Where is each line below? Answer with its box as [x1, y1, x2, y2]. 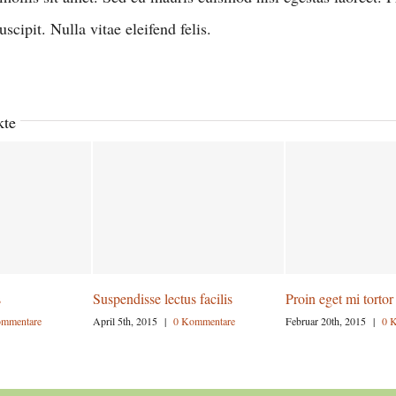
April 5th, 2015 [93, 314, 157, 328]
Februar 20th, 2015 [286, 314, 366, 328]
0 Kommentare [173, 314, 235, 328]
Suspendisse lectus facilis [93, 289, 232, 308]
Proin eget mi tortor [286, 289, 393, 308]
